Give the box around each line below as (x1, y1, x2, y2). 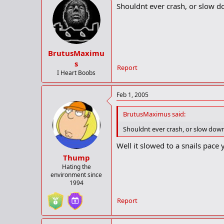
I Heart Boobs (57, 68, 95, 77)
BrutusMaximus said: (123, 109, 185, 118)
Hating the (61, 162, 91, 171)
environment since (50, 170, 102, 179)
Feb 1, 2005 (116, 90, 148, 99)
